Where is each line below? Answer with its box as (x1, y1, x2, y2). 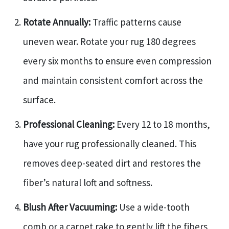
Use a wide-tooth (117, 200, 190, 213)
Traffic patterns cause (90, 15, 181, 28)
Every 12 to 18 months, (114, 118, 210, 130)
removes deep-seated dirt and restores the (23, 156, 201, 169)
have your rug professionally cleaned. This (23, 137, 196, 150)
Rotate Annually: (23, 15, 90, 28)
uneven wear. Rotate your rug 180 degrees (23, 35, 196, 48)
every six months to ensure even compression (23, 54, 212, 67)
